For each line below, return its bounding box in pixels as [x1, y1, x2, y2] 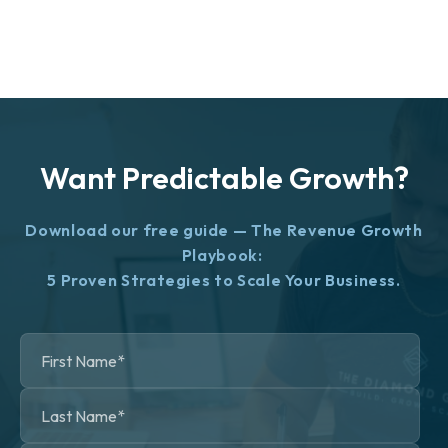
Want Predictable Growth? [39, 159, 409, 197]
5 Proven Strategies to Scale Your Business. [47, 270, 401, 290]
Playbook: [181, 245, 267, 265]
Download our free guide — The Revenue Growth [25, 220, 423, 240]
